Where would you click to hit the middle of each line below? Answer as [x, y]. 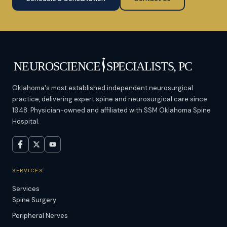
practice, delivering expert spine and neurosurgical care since [110, 99]
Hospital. [26, 121]
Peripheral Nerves [40, 216]
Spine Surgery [34, 200]
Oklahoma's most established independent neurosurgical [103, 88]
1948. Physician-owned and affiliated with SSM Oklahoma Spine [111, 110]
